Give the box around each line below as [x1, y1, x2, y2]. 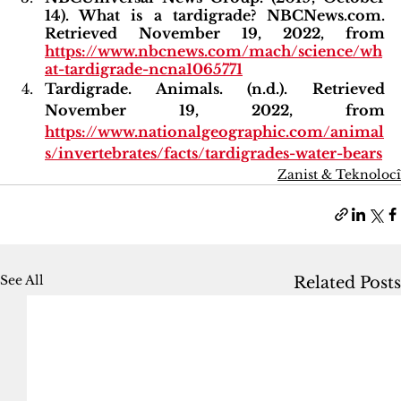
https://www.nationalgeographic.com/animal [45, 122, 384, 141]
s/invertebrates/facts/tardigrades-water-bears [45, 143, 382, 162]
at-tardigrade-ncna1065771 [45, 59, 243, 78]
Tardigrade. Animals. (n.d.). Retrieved [45, 79, 385, 98]
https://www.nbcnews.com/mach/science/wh [45, 41, 382, 60]
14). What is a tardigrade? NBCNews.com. [45, 5, 385, 24]
